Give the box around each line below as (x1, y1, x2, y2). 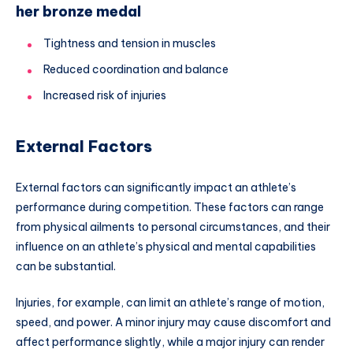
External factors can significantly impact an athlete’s (16, 180, 296, 195)
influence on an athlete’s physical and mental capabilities (16, 239, 316, 254)
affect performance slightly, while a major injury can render (16, 334, 325, 349)
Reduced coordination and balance (43, 61, 229, 76)
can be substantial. (16, 258, 116, 273)
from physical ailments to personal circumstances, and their (16, 219, 330, 234)
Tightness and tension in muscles (43, 35, 216, 50)
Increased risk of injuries (43, 87, 166, 102)
